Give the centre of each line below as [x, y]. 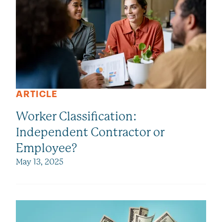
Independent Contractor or [90, 133]
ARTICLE [37, 95]
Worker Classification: [77, 117]
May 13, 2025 [40, 162]
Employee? [47, 148]
